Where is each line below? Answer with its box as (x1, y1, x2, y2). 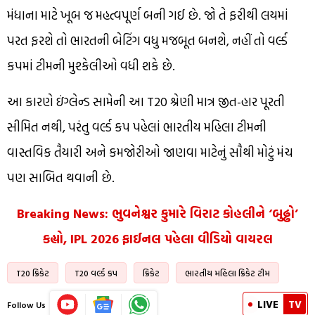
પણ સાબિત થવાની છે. (7, 167, 115, 187)
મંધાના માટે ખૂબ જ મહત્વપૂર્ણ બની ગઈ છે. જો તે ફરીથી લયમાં (7, 5, 288, 25)
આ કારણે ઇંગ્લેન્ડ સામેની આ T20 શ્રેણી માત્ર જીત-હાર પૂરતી (7, 91, 285, 111)
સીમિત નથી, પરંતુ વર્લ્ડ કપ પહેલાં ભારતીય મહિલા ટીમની (7, 117, 266, 136)
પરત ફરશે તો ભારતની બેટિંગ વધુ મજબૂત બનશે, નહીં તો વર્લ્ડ (7, 30, 288, 50)
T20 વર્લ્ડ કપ (75, 266, 117, 279)
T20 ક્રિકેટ (16, 266, 49, 279)
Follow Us (7, 297, 46, 311)
